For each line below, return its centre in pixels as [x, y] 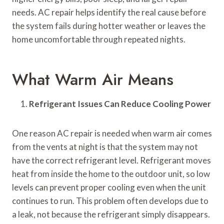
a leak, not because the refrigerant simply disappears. [111, 214]
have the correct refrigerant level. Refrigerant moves [111, 160]
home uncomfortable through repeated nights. [99, 39]
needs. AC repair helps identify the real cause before [109, 12]
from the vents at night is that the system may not [105, 146]
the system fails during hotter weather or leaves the [109, 25]
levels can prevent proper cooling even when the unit [109, 187]
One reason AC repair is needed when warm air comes [112, 133]
